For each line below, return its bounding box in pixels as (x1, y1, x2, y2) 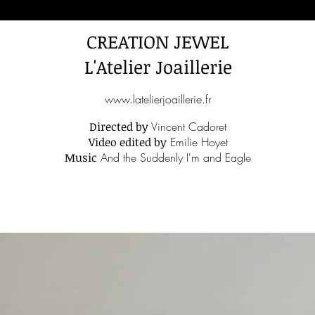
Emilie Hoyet (166, 134, 228, 150)
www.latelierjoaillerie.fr (105, 91, 211, 107)
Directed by (89, 119, 148, 134)
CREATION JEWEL (86, 29, 229, 54)
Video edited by (88, 134, 167, 150)
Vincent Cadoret (148, 119, 226, 134)
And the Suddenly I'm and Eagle (97, 150, 251, 165)
